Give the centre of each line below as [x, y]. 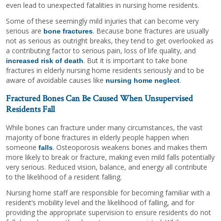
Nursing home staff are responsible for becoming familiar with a [108, 192]
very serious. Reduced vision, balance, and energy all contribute [107, 167]
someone [22, 147]
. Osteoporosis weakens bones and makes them [130, 147]
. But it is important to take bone [135, 60]
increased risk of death [45, 60]
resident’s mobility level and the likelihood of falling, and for [100, 202]
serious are [25, 31]
